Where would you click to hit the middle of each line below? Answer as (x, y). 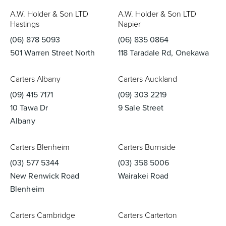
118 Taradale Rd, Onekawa (164, 53)
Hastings (25, 24)
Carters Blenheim (40, 147)
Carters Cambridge (43, 215)
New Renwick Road (45, 176)
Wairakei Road (144, 176)
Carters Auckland (148, 79)
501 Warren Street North (53, 53)
